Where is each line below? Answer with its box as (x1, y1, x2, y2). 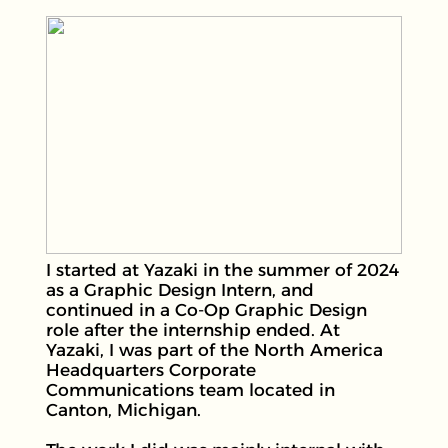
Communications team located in (45, 383, 335, 401)
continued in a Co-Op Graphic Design (45, 303, 367, 321)
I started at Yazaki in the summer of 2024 (45, 263, 399, 281)
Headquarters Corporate (45, 363, 256, 381)
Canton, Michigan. (45, 403, 201, 421)
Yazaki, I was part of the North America (45, 343, 383, 361)
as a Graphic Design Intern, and (45, 283, 314, 301)
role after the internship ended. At (45, 323, 340, 341)
